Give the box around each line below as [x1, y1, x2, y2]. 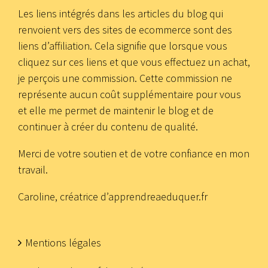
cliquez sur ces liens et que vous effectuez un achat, [18, 54, 250, 69]
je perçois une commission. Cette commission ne [18, 71, 232, 85]
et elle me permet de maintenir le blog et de [18, 103, 214, 117]
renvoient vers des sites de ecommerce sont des [18, 22, 232, 36]
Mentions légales [25, 235, 101, 249]
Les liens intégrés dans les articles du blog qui [18, 6, 223, 20]
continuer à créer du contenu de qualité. [18, 119, 198, 133]
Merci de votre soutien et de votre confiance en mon [18, 146, 249, 160]
